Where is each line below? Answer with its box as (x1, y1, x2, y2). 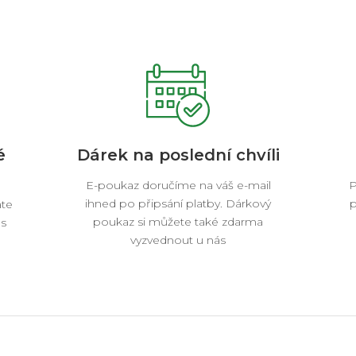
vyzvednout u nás (130, 233, 226, 247)
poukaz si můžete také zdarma (93, 215, 263, 229)
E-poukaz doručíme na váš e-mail (85, 178, 271, 192)
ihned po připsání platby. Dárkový (85, 196, 271, 211)
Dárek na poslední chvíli (76, 145, 280, 164)
